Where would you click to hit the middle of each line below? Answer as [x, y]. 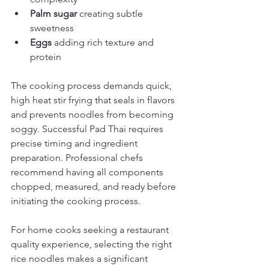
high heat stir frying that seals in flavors [94, 100]
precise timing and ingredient [75, 143]
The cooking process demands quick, [92, 86]
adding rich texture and [104, 42]
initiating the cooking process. [76, 201]
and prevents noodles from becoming [93, 114]
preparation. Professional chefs [78, 158]
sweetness [52, 28]
